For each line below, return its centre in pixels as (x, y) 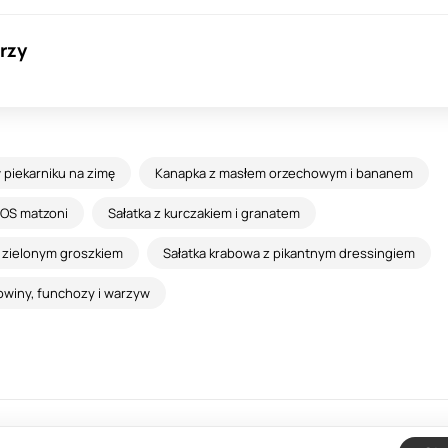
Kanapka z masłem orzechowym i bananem (284, 173)
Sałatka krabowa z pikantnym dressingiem (289, 253)
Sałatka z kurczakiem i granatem (204, 213)
